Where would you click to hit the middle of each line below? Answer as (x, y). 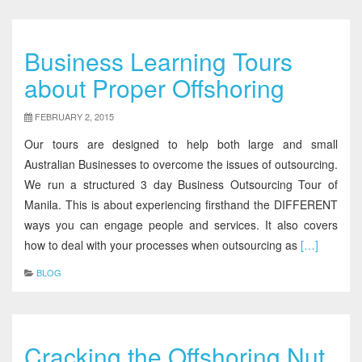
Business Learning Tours (158, 61)
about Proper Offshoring (154, 88)
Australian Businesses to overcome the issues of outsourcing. (181, 164)
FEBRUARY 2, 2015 (74, 116)
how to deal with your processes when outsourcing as (161, 245)
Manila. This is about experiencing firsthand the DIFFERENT (181, 204)
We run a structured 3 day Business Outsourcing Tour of (181, 184)
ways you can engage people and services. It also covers (181, 225)
